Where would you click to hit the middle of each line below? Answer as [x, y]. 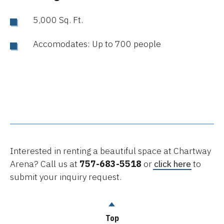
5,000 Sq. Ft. [58, 19]
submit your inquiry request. [66, 176]
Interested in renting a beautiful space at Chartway [110, 150]
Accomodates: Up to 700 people [97, 43]
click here [172, 163]
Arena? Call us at [45, 163]
